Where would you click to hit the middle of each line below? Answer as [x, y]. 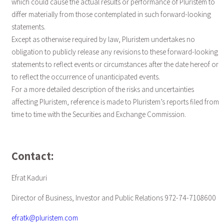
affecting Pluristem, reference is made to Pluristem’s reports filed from [115, 101]
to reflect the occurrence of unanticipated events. [85, 76]
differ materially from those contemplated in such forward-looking [111, 14]
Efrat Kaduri [29, 177]
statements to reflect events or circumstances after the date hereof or [115, 64]
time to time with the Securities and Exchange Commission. [98, 114]
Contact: [32, 156]
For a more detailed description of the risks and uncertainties [102, 89]
